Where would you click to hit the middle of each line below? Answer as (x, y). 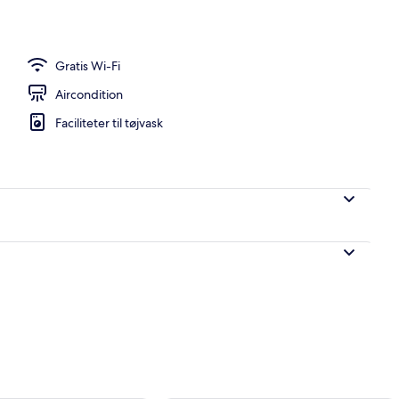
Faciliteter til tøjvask (109, 122)
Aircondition (89, 94)
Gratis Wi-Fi (88, 65)
